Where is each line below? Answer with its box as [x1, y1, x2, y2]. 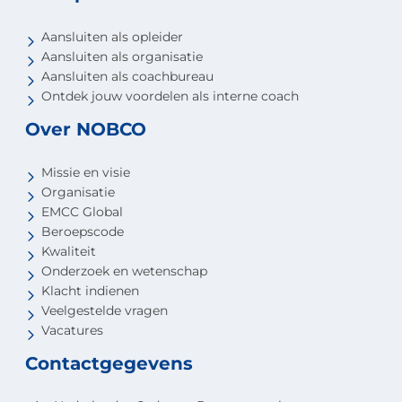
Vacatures [40, 322, 103, 339]
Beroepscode [40, 223, 124, 240]
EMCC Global [40, 204, 123, 221]
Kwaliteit [40, 243, 96, 260]
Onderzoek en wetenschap [40, 263, 207, 280]
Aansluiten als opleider [40, 28, 183, 45]
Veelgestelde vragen [40, 302, 168, 319]
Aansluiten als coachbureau [40, 67, 214, 84]
